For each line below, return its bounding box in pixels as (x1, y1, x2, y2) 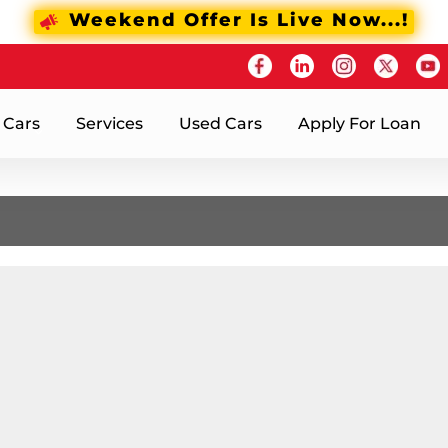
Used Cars (179, 113, 262, 133)
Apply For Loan (298, 113, 421, 133)
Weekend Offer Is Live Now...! (69, 9, 409, 32)
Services (76, 113, 143, 133)
